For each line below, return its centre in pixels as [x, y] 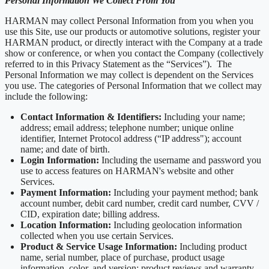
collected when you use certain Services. [97, 236]
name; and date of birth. [65, 150]
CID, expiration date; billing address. [90, 214]
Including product [212, 247]
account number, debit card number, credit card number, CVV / [140, 204]
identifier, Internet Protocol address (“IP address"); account [131, 139]
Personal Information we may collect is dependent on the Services [129, 75]
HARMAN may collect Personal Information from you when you [129, 21]
